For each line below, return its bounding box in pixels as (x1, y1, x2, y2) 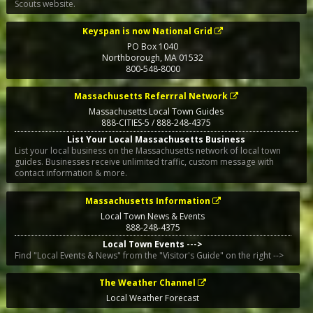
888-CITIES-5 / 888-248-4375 (101, 117, 212, 129)
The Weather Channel (99, 276, 196, 289)
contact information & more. (14, 167, 127, 180)
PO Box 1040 (127, 41, 179, 52)
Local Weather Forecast (106, 291, 200, 304)
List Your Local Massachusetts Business (67, 133, 246, 146)
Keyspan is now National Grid (82, 25, 213, 37)
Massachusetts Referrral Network (74, 90, 228, 103)
